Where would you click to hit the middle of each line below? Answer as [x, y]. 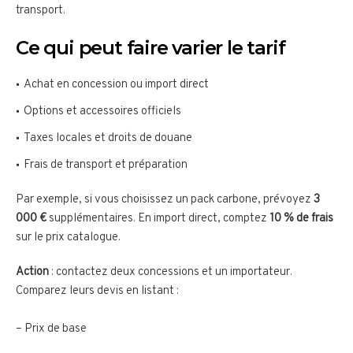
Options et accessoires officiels [102, 112]
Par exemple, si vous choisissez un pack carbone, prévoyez [165, 200]
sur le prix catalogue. [68, 238]
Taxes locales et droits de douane [108, 139]
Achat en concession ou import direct [116, 85]
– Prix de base [51, 329]
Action [32, 273]
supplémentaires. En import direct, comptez [158, 219]
